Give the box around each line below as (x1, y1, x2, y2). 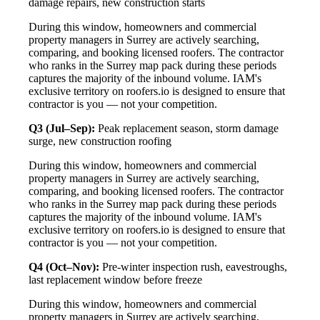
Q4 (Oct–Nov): (29, 260, 99, 273)
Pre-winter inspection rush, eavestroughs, (99, 260, 287, 273)
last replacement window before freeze (29, 273, 202, 286)
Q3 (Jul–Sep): (29, 121, 95, 134)
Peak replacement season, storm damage (95, 121, 279, 134)
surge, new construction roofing (29, 134, 171, 147)
